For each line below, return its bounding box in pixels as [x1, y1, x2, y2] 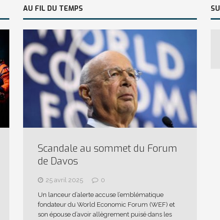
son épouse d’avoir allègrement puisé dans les [37, 210, 172, 218]
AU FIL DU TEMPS [23, 3, 83, 13]
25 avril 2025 [45, 176, 83, 184]
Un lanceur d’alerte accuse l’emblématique [37, 191, 164, 198]
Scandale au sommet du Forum [37, 141, 177, 155]
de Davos [37, 154, 78, 168]
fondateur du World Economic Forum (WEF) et [37, 200, 175, 208]
